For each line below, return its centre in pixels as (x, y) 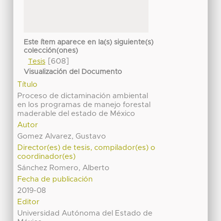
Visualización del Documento (73, 72)
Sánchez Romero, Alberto (64, 168)
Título (28, 84)
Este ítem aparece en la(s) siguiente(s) (89, 42)
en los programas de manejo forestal (84, 105)
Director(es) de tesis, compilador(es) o (87, 147)
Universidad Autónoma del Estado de (85, 213)
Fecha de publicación (55, 179)
